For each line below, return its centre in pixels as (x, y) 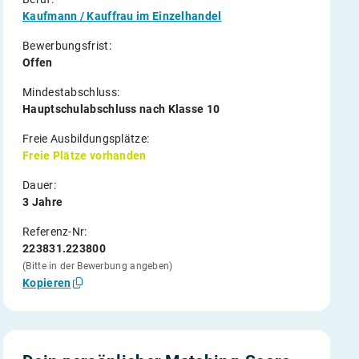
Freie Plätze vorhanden (85, 155)
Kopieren (47, 282)
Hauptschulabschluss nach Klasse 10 (121, 109)
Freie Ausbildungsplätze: (86, 139)
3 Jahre (43, 202)
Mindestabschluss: (71, 92)
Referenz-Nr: (55, 232)
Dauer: (39, 185)
